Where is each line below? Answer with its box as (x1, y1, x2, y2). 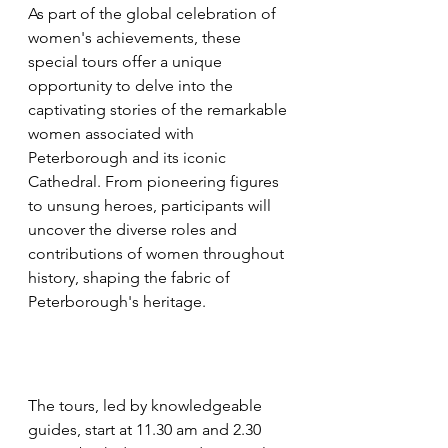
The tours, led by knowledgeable (28, 396, 266, 416)
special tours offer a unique (28, 51, 226, 71)
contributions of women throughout (28, 243, 288, 263)
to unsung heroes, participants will (28, 195, 275, 215)
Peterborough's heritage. (28, 291, 206, 311)
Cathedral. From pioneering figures (28, 171, 283, 191)
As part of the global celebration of (28, 3, 280, 23)
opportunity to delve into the (28, 75, 237, 95)
